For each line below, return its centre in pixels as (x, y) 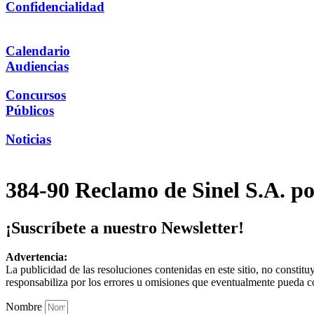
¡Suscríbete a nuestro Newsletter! (125, 227)
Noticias (28, 139)
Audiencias (37, 67)
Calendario (38, 51)
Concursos (36, 95)
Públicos (30, 110)
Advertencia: (36, 257)
